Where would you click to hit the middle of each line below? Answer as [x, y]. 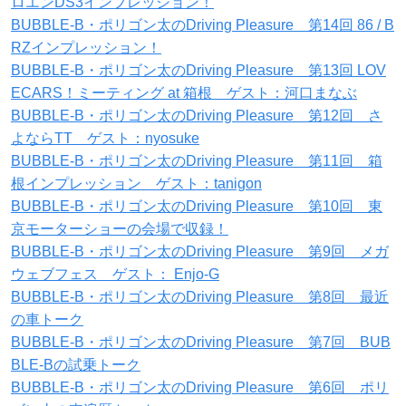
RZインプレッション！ [86, 48]
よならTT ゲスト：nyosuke [105, 139]
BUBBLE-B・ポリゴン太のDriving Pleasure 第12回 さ [197, 116]
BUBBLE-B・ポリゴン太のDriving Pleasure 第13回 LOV [198, 71]
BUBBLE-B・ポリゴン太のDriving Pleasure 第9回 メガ [200, 252]
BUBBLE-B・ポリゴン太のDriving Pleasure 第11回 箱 [197, 161]
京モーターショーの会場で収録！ [120, 229]
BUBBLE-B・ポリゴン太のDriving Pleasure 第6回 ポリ [200, 388]
